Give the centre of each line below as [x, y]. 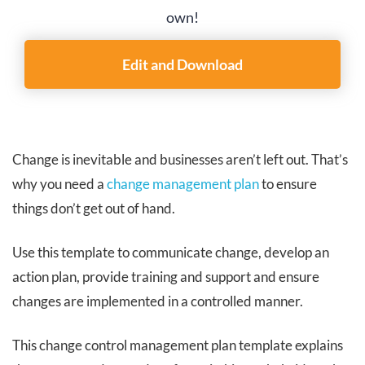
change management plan [183, 183]
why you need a [59, 183]
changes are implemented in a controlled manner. [158, 301]
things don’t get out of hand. [94, 208]
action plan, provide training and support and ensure [166, 276]
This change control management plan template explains [178, 345]
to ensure [288, 183]
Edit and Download [182, 64]
